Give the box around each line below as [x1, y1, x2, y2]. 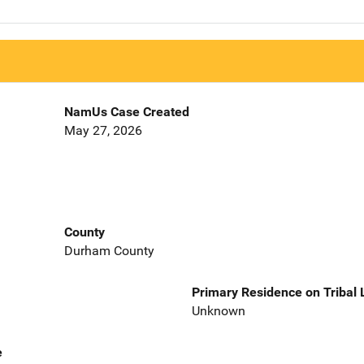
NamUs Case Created [63, 104, 189, 120]
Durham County [63, 242, 154, 258]
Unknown [192, 302, 245, 318]
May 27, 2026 [63, 123, 142, 139]
